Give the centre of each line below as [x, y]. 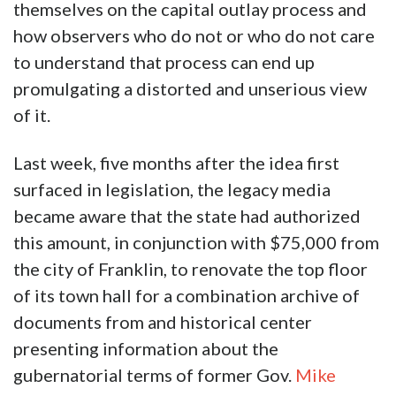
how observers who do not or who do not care [194, 36]
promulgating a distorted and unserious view [190, 89]
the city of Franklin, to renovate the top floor [190, 269]
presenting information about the [146, 349]
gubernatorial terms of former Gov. [154, 375]
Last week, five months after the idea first [176, 163]
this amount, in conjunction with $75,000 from [196, 243]
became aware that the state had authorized [187, 216]
